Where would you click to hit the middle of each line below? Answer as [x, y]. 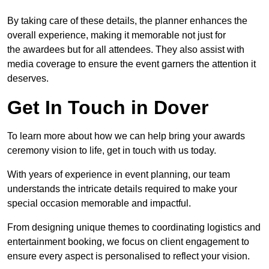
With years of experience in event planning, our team [119, 175]
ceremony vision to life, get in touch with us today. [112, 151]
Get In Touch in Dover [108, 108]
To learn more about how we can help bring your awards [126, 136]
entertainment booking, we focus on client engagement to [128, 242]
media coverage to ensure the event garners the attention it [131, 64]
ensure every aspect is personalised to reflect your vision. [128, 256]
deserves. [28, 79]
